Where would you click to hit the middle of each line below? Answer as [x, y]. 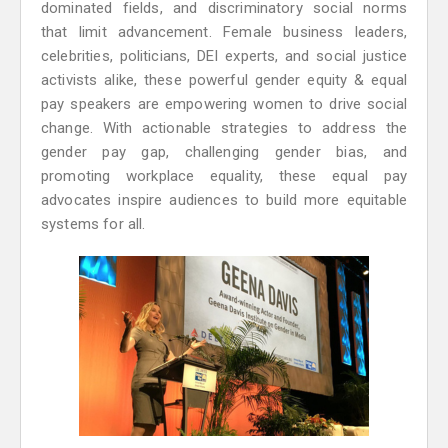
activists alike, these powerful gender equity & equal [224, 80]
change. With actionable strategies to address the [224, 128]
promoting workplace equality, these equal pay [224, 176]
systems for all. [93, 224]
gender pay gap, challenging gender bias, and [224, 152]
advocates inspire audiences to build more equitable [224, 200]
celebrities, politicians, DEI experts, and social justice [224, 56]
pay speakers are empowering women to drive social [224, 104]
